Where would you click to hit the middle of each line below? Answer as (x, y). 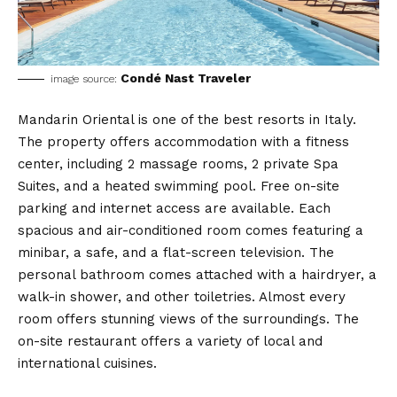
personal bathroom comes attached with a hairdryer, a (197, 274)
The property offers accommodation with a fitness (183, 141)
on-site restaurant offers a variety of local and (170, 341)
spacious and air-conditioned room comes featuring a (191, 230)
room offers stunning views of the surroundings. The (188, 319)
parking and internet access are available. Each (174, 208)
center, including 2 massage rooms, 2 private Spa (178, 163)
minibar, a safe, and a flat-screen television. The (176, 252)
